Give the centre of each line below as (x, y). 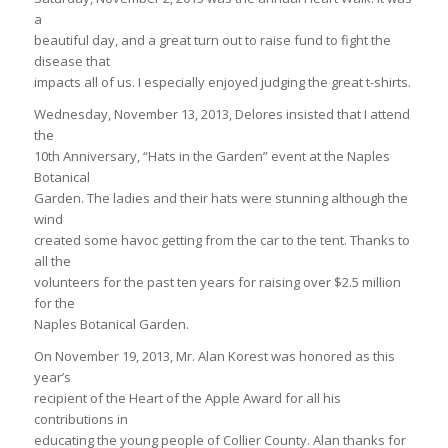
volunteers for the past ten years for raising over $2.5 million (217, 282)
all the (52, 261)
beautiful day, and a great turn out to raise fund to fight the (212, 40)
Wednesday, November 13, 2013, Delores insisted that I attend (221, 114)
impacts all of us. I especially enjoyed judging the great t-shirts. (222, 82)
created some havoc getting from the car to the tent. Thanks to (221, 240)
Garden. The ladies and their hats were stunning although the (220, 198)
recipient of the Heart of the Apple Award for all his (187, 398)
